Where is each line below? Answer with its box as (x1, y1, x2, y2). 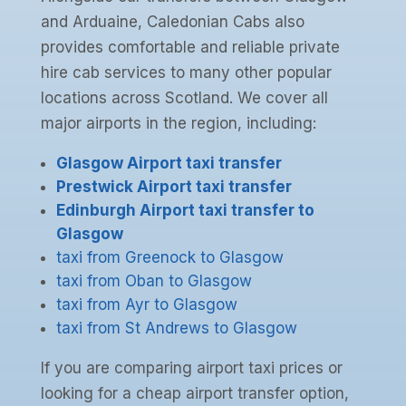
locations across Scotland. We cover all (40, 89, 328, 108)
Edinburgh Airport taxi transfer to (55, 201, 314, 220)
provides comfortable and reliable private (40, 38, 340, 57)
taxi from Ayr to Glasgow (55, 295, 237, 314)
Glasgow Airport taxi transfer (55, 154, 282, 173)
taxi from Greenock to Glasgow (55, 248, 284, 267)
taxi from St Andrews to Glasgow (55, 319, 297, 338)
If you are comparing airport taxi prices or (40, 359, 343, 378)
